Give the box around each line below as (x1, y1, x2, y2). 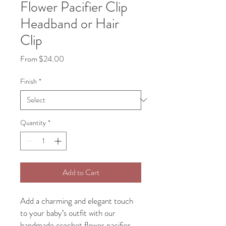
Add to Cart (62, 166, 99, 178)
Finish (20, 76, 37, 86)
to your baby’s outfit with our (20, 206, 116, 219)
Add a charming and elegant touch (20, 194, 133, 207)
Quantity (20, 117, 46, 128)
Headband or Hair (20, 13, 119, 34)
